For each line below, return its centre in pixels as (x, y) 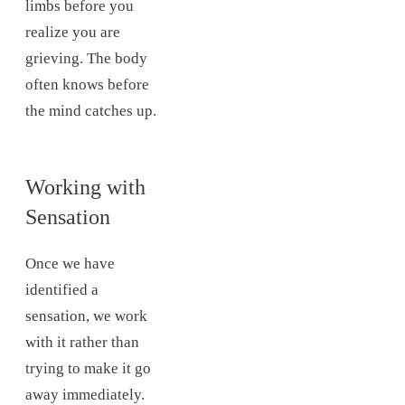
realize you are (73, 32)
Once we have (70, 264)
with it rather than (82, 343)
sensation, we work (86, 316)
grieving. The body (86, 58)
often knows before (87, 84)
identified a (62, 290)
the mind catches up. (91, 110)
